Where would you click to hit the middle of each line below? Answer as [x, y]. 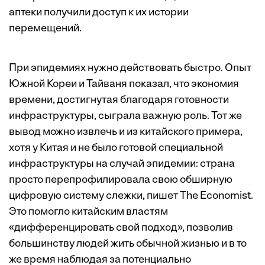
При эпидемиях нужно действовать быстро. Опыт [130, 69]
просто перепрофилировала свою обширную [121, 180]
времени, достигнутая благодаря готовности [119, 101]
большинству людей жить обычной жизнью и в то [128, 244]
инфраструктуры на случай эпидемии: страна [122, 164]
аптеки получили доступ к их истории [99, 13]
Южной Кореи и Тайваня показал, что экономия [124, 85]
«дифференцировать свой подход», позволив [121, 228]
